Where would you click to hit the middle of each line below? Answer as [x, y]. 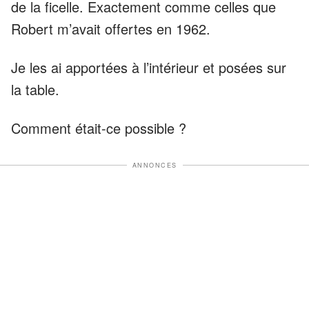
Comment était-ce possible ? [99, 128]
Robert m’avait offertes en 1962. [111, 28]
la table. [35, 89]
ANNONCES [154, 165]
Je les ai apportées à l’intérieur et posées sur [149, 67]
